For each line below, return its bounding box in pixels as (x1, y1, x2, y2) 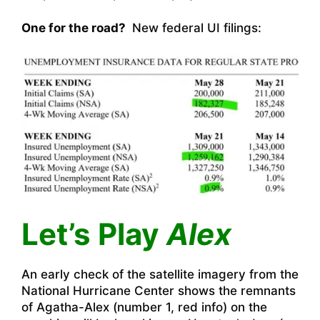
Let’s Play (21, 215, 166, 252)
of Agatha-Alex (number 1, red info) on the (21, 299, 267, 314)
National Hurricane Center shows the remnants (21, 283, 296, 298)
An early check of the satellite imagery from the (21, 266, 299, 281)
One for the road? (21, 21, 129, 36)
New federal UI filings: (129, 21, 261, 36)
